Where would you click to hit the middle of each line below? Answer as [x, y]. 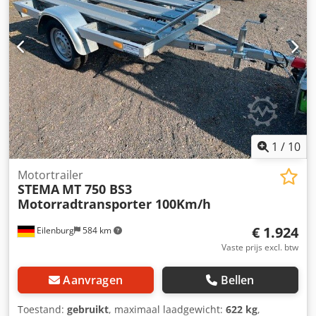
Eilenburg [54, 230]
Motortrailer [50, 175]
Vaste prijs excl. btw [260, 247]
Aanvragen [93, 280]
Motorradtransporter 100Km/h [114, 204]
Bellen [237, 280]
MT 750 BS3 [97, 189]
